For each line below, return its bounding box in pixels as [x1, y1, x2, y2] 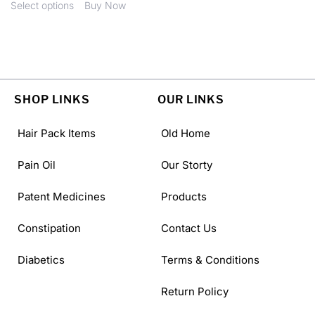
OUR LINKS [157, 92, 225, 106]
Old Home [161, 126, 210, 140]
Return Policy [161, 284, 229, 298]
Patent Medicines [18, 189, 105, 203]
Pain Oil [18, 157, 56, 172]
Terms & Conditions [161, 252, 259, 266]
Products [161, 189, 207, 203]
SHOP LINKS [14, 92, 90, 106]
